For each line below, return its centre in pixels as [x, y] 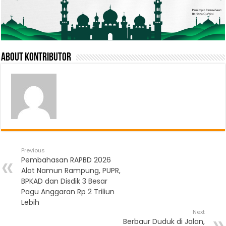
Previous [33, 150]
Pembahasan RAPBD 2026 [66, 160]
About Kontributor [36, 58]
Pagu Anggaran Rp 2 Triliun [68, 191]
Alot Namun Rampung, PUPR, [71, 170]
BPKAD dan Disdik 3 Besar [65, 181]
